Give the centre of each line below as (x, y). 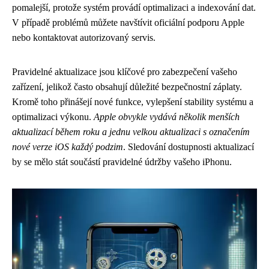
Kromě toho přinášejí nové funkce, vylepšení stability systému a (133, 102)
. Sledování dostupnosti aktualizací (189, 147)
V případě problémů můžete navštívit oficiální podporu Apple (128, 23)
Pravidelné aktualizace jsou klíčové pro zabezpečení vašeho (125, 72)
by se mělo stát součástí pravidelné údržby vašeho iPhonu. (122, 162)
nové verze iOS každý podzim (68, 147)
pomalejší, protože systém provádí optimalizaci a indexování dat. (134, 8)
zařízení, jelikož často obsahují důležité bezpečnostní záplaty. (127, 87)
